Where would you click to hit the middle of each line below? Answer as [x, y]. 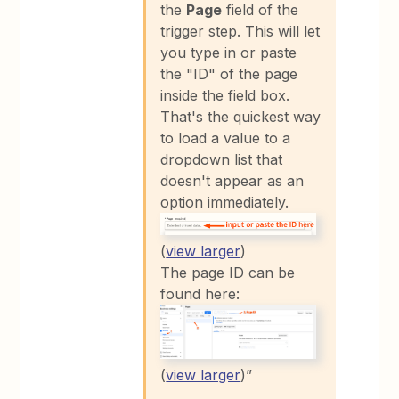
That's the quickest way [241, 117]
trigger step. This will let [240, 32]
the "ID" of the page [229, 74]
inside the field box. [225, 96]
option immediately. [225, 203]
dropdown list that [222, 160]
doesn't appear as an [232, 181]
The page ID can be [228, 272]
